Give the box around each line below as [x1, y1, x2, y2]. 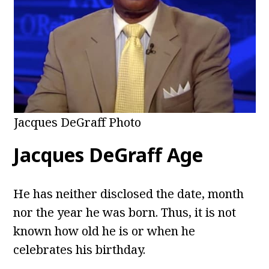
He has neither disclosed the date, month [13, 186, 244, 202]
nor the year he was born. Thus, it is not [13, 204, 237, 221]
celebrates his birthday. [13, 241, 146, 258]
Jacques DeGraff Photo [13, 114, 141, 131]
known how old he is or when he [13, 223, 196, 240]
